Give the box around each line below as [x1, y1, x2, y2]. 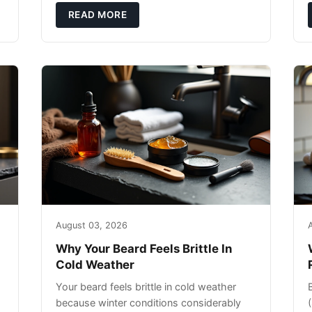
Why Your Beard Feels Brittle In [56, 242, 233, 256]
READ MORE [68, 9, 127, 20]
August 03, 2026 [56, 220, 128, 231]
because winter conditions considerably [56, 297, 242, 309]
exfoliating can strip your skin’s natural [56, 9, 234, 21]
